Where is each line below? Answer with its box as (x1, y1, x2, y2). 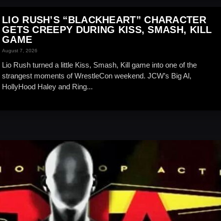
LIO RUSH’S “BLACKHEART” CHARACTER (2, 14, 206, 25)
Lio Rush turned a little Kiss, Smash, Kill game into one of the (2, 61, 197, 69)
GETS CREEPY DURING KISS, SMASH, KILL (2, 24, 212, 35)
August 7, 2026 (2, 48, 37, 53)
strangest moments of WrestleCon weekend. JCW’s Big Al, (2, 72, 191, 80)
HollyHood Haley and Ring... (2, 82, 93, 91)
